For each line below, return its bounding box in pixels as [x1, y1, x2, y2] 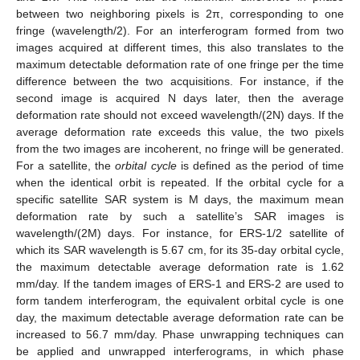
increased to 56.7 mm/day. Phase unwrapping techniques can [16, 328, 344, 342]
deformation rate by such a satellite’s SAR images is [16, 210, 344, 223]
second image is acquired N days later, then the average [16, 92, 344, 105]
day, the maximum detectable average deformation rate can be [16, 311, 344, 325]
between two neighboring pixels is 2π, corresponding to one [16, 7, 344, 21]
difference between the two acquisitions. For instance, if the [16, 75, 344, 88]
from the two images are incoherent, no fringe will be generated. [16, 142, 344, 156]
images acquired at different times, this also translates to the [16, 41, 344, 55]
